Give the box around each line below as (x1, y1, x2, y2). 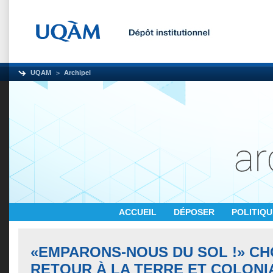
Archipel (64, 69, 91, 76)
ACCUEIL (119, 207, 159, 217)
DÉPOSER (174, 207, 217, 217)
